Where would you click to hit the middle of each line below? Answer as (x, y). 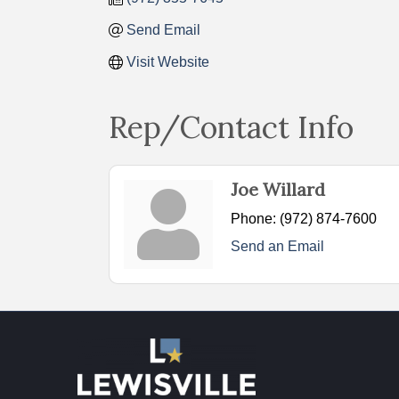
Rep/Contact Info (231, 126)
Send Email (163, 29)
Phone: (253, 218)
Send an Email (277, 246)
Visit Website (168, 61)
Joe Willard (278, 189)
